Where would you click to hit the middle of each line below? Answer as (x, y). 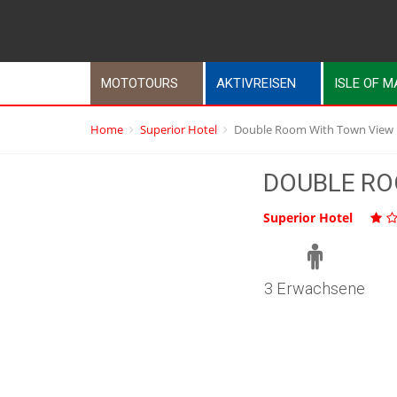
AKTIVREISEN (256, 84)
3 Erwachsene (315, 289)
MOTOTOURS (140, 84)
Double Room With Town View (314, 130)
